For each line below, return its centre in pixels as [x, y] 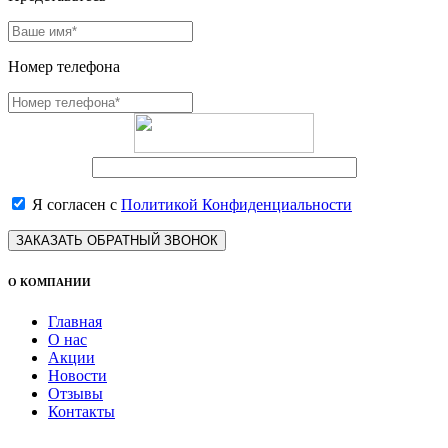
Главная [75, 321]
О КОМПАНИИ [49, 281]
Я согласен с [74, 204]
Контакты [81, 411]
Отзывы [75, 393]
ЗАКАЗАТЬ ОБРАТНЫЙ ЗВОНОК [117, 240]
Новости [77, 375]
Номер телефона [64, 66]
